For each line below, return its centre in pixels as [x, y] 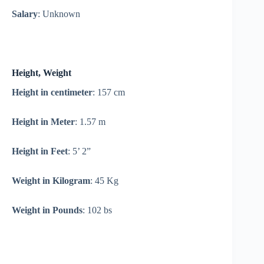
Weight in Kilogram [51, 180]
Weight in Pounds [47, 210]
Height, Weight [42, 73]
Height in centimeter [52, 92]
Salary [25, 14]
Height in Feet [40, 151]
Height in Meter [43, 121]
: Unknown [59, 14]
